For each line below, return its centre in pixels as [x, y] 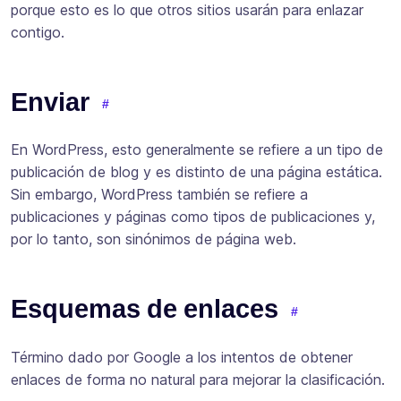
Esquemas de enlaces [145, 309]
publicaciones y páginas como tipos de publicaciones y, [193, 217]
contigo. [38, 32]
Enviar [50, 102]
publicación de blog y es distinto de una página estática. [196, 172]
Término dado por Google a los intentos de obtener [182, 357]
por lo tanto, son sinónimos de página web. [154, 239]
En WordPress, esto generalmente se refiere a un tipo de [197, 150]
